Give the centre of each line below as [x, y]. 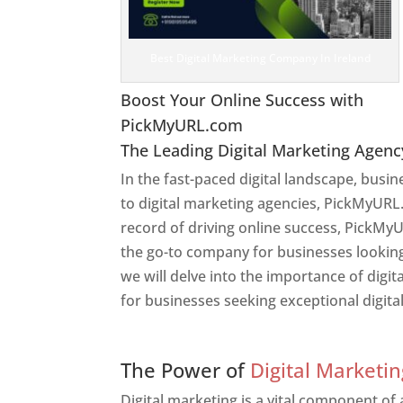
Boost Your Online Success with [242, 99]
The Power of [186, 369]
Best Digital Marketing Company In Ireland [260, 58]
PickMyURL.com [182, 125]
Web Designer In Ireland [255, 339]
